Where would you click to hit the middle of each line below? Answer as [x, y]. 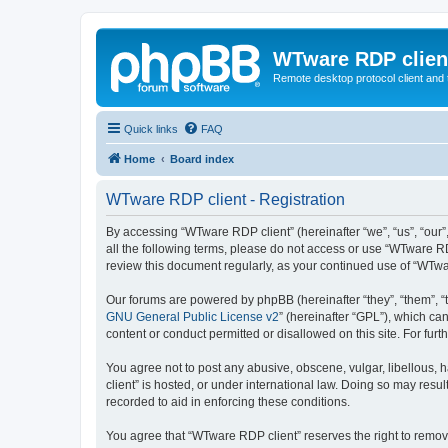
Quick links [151, 128]
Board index [202, 158]
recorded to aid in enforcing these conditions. [228, 401]
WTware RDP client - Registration [225, 199]
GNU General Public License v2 [192, 316]
